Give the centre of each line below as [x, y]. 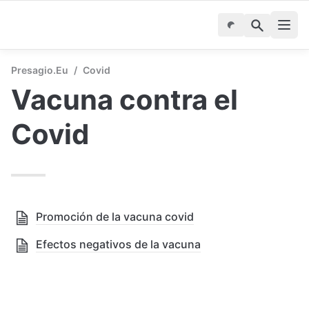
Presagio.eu [40, 70]
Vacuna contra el [124, 100]
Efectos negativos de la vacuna [118, 244]
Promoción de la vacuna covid [115, 217]
